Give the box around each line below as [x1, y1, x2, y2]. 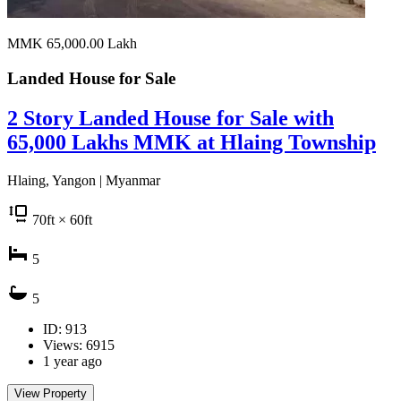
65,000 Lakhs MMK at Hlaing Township [7, 130, 376, 154]
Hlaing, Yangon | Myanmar [7, 172, 160, 188]
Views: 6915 [43, 337, 115, 353]
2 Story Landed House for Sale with [7, 106, 334, 130]
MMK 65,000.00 [7, 36, 107, 52]
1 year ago [43, 353, 102, 369]
